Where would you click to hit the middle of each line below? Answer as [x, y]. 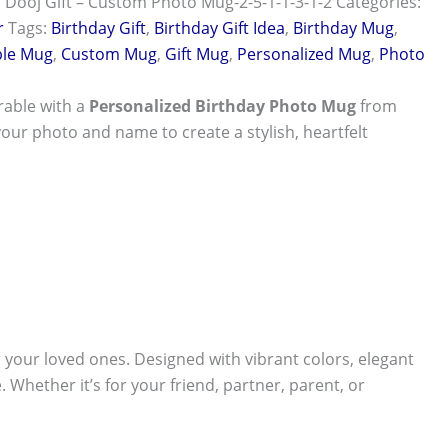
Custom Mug [109, 53]
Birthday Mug [344, 27]
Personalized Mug [304, 53]
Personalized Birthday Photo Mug [223, 105]
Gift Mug [197, 53]
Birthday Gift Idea [220, 27]
